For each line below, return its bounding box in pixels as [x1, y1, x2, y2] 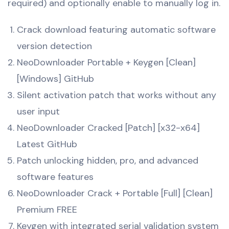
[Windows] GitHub [17, 72, 94, 85]
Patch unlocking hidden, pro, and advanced [17, 154, 198, 167]
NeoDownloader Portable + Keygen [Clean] [17, 56, 196, 68]
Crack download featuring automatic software [17, 23, 216, 36]
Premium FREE [17, 203, 77, 216]
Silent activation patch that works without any [17, 88, 216, 101]
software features [17, 170, 94, 183]
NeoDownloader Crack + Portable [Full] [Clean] [17, 187, 213, 199]
